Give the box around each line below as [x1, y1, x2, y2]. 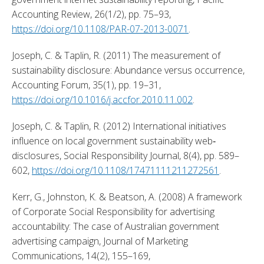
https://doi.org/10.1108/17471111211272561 [32, 163, 219, 177]
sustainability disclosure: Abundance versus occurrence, [12, 63, 245, 77]
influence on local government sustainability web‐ [12, 134, 216, 147]
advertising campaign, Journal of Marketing [12, 234, 188, 247]
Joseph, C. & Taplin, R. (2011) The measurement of [12, 48, 220, 62]
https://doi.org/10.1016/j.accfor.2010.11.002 [12, 93, 193, 106]
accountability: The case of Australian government [12, 219, 219, 233]
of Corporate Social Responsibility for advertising [12, 204, 214, 218]
